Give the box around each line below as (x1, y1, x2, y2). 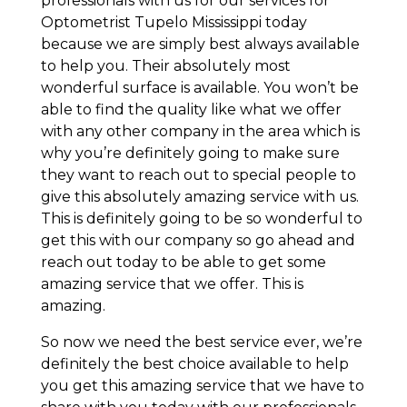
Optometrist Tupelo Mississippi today (40, 13, 307, 31)
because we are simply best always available (40, 35, 360, 53)
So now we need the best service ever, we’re (40, 333, 362, 351)
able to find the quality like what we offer (40, 100, 342, 118)
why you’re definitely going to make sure (40, 144, 340, 162)
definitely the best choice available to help (40, 354, 349, 372)
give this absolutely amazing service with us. (40, 187, 359, 205)
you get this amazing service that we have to (40, 376, 364, 394)
